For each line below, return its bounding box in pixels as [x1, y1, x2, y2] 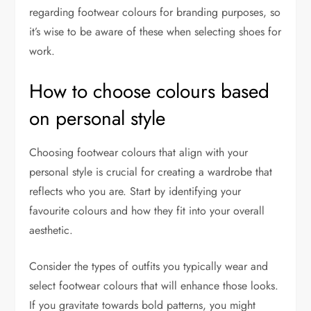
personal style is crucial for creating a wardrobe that [29, 164, 273, 180]
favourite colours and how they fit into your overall [29, 203, 265, 219]
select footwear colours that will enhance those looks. [29, 278, 279, 294]
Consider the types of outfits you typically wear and [29, 258, 269, 275]
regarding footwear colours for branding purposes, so [29, 4, 281, 21]
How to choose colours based [29, 77, 270, 106]
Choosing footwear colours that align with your [29, 144, 249, 161]
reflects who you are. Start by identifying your [29, 183, 242, 200]
